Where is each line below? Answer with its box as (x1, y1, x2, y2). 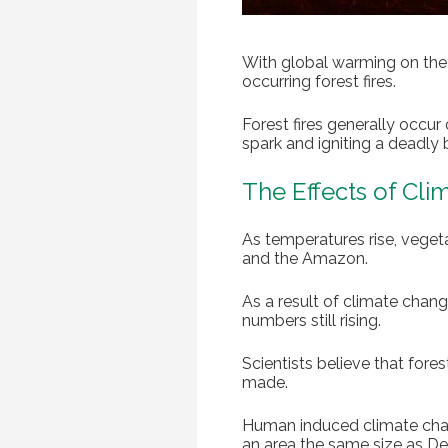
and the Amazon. (242, 249, 368, 269)
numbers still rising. (242, 311, 381, 331)
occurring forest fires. (242, 72, 396, 92)
